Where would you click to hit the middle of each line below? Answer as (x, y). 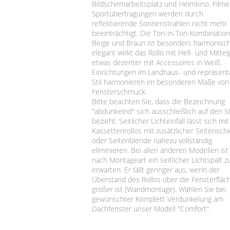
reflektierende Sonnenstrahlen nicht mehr (159, 23)
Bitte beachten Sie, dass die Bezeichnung (158, 101)
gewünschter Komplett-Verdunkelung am (157, 199)
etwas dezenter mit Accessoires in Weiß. (157, 62)
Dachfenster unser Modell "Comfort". (151, 208)
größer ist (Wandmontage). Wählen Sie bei (159, 189)
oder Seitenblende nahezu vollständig (152, 140)
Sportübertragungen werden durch (147, 13)
